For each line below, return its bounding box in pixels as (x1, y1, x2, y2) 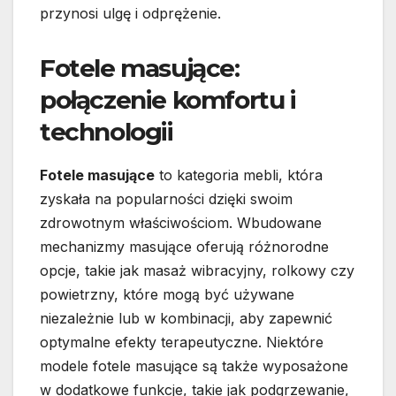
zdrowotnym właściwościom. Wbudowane (40, 214, 322, 232)
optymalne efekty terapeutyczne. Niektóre (40, 333, 324, 352)
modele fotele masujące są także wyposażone (40, 357, 348, 376)
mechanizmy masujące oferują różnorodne (40, 238, 329, 256)
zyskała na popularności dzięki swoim (40, 190, 293, 209)
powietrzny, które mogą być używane (40, 286, 294, 304)
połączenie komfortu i (40, 85, 296, 116)
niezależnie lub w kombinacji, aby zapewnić (40, 309, 332, 328)
